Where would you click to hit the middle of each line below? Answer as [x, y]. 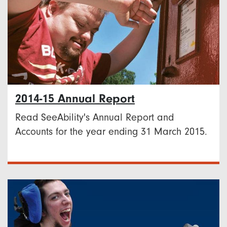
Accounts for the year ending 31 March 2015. [111, 132]
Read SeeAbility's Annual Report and [94, 118]
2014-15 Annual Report [75, 99]
